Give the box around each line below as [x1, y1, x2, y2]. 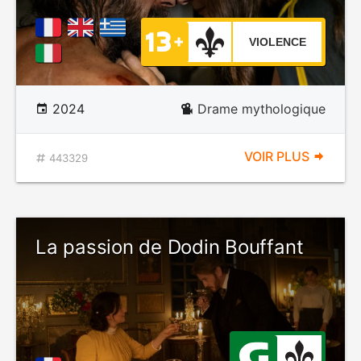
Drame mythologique [197, 101, 326, 117]
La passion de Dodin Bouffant [35, 235, 304, 259]
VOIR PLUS [244, 148, 313, 164]
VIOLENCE [248, 35, 306, 48]
